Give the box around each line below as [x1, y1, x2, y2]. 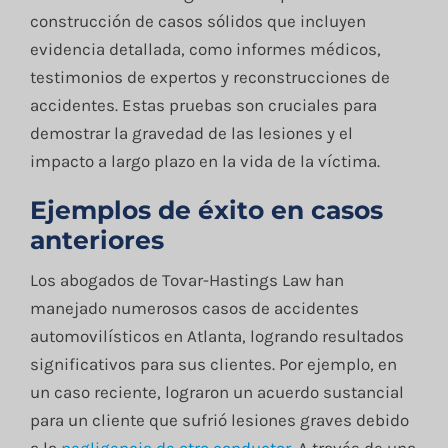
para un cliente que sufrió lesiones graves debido [29, 409, 409, 430]
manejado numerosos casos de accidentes [29, 297, 359, 318]
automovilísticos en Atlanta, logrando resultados [29, 325, 404, 346]
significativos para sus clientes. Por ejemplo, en [29, 353, 397, 374]
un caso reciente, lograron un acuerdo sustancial [29, 381, 404, 402]
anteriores [29, 224, 164, 255]
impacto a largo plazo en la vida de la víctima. [29, 150, 380, 171]
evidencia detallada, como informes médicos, [29, 38, 381, 59]
